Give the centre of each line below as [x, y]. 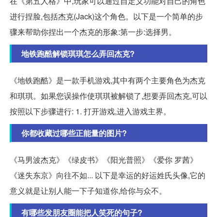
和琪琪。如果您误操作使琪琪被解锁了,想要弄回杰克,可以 [108, 96]
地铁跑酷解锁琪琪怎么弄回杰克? [78, 54]
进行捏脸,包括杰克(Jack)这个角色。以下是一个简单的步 [106, 16]
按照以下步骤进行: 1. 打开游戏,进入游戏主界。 [90, 111]
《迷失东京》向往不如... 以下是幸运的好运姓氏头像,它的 [108, 175]
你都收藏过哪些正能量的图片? [74, 133]
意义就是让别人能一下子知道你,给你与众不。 [88, 191]
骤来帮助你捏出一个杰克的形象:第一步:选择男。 [93, 32]
